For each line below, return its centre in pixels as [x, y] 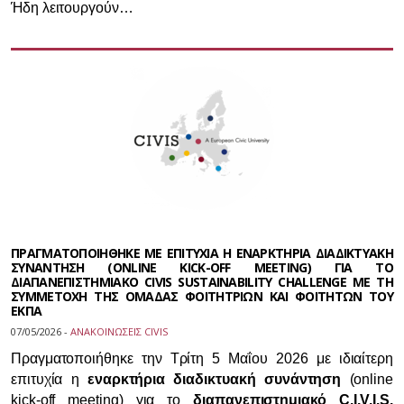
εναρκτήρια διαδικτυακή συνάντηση [214, 379]
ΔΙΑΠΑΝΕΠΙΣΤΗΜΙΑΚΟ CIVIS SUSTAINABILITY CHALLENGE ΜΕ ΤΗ [202, 282]
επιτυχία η [49, 379]
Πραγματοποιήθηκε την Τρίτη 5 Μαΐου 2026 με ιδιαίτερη [202, 358]
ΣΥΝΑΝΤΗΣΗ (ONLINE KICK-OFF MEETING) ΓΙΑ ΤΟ [202, 267]
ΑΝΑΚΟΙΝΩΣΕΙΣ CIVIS [119, 331]
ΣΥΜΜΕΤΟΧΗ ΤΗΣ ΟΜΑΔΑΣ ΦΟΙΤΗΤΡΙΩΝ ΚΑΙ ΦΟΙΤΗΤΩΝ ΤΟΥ [202, 296]
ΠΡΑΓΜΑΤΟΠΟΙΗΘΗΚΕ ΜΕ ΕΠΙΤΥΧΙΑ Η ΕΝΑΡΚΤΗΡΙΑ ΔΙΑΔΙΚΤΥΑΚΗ [202, 253]
